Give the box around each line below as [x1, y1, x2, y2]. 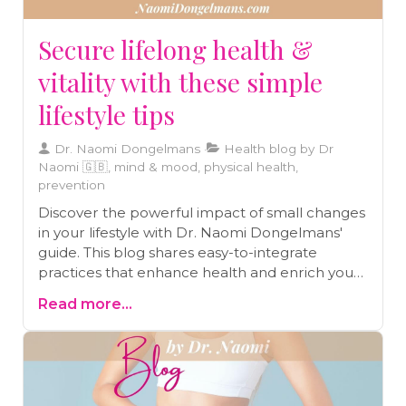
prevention [38, 177, 105, 192]
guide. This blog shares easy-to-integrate [38, 243, 317, 261]
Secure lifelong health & [38, 32, 313, 66]
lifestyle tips [38, 97, 175, 131]
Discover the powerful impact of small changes [38, 203, 365, 221]
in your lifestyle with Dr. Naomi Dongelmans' [38, 223, 343, 241]
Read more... [38, 295, 132, 313]
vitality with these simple [38, 64, 323, 99]
